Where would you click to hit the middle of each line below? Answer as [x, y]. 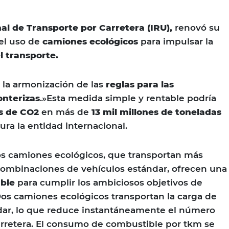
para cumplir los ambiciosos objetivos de [109, 183]
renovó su [197, 28]
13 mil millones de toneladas [156, 112]
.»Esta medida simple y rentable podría [128, 98]
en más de [65, 112]
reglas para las [140, 85]
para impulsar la [176, 42]
